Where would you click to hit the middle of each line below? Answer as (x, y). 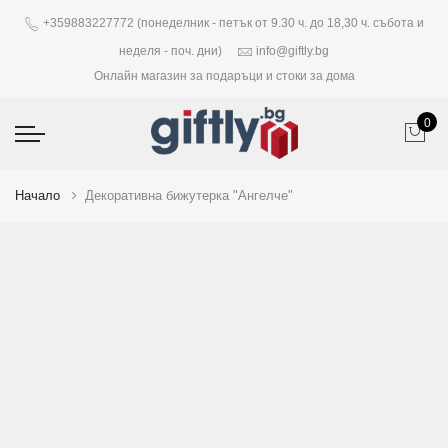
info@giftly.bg (292, 51)
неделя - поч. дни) (170, 51)
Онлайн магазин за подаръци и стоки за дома (224, 76)
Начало (37, 195)
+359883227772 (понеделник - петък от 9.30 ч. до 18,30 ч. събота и (232, 23)
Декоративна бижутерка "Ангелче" (189, 195)
